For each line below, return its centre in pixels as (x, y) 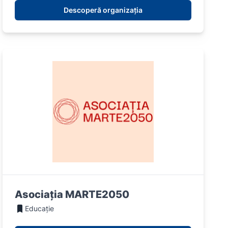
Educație (40, 209)
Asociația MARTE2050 (72, 195)
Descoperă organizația (103, 10)
